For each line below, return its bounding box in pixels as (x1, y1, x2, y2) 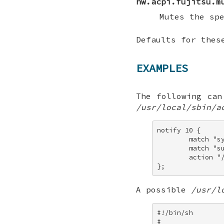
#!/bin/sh (157, 208, 197, 217)
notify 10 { (157, 125, 205, 134)
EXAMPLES (136, 60, 188, 75)
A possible (136, 184, 191, 195)
